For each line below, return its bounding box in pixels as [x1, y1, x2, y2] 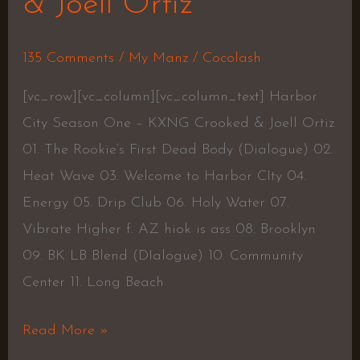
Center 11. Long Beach [22, 275, 164, 291]
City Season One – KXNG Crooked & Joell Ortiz [22, 116, 334, 132]
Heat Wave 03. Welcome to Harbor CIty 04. [22, 169, 306, 185]
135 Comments [22, 51, 114, 67]
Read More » [22, 323, 108, 339]
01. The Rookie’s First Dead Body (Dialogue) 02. [22, 142, 333, 158]
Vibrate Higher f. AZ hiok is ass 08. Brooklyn [22, 222, 316, 238]
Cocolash [202, 51, 261, 67]
